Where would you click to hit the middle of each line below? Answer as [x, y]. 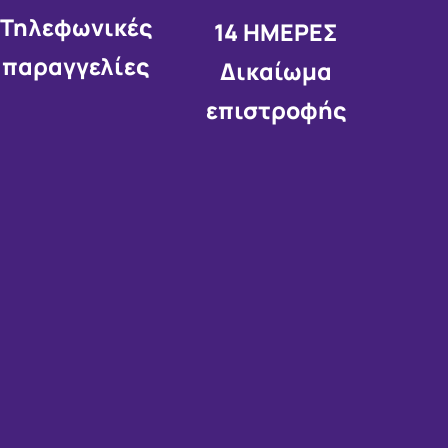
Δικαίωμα [275, 70]
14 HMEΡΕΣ [276, 31]
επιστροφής [275, 109]
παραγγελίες [76, 65]
